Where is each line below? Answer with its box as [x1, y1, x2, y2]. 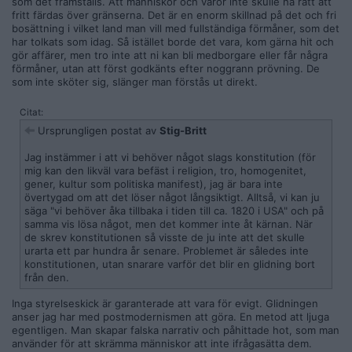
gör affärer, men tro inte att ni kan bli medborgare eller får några [12, 49, 328, 61]
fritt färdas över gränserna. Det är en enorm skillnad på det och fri [12, 9, 336, 21]
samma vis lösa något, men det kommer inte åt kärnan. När [24, 218, 313, 230]
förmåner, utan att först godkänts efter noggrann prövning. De [12, 62, 320, 75]
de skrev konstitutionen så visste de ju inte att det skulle [24, 231, 305, 244]
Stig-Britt [159, 124, 207, 137]
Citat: [20, 107, 43, 118]
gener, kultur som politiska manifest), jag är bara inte [24, 178, 283, 190]
